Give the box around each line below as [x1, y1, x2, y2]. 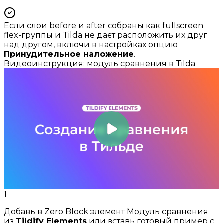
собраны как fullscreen [106, 20, 203, 30]
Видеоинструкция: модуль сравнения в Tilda [4, 58, 195, 68]
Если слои [4, 20, 49, 30]
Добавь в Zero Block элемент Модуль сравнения [4, 206, 208, 216]
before [49, 20, 76, 30]
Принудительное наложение [4, 49, 134, 59]
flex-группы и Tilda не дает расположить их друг [4, 30, 207, 40]
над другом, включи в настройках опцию [4, 39, 178, 49]
